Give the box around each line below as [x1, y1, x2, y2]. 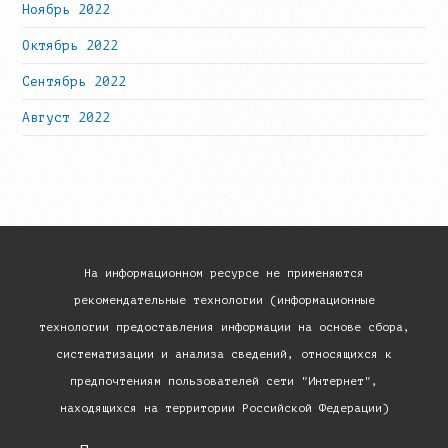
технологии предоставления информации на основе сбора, [38, 320, 410, 334]
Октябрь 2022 [22, 38, 119, 53]
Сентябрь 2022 [22, 74, 127, 89]
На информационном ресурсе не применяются [84, 266, 364, 280]
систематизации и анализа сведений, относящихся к [56, 347, 392, 361]
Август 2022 [22, 110, 111, 125]
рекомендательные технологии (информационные [73, 293, 375, 307]
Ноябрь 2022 [22, 2, 111, 17]
